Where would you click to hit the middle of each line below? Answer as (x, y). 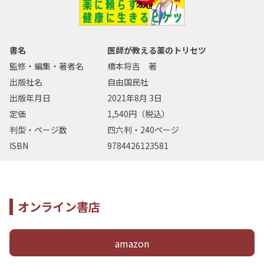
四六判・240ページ (143, 130)
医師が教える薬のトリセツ (157, 50)
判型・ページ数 (38, 130)
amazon (132, 244)
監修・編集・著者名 (47, 66)
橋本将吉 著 (132, 66)
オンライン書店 (59, 207)
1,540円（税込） (139, 114)
